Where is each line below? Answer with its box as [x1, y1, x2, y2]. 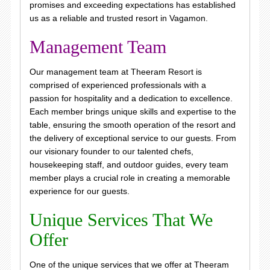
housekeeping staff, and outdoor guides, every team [29, 160, 228, 169]
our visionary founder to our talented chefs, [29, 146, 193, 156]
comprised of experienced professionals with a [29, 80, 206, 90]
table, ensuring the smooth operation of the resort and [29, 120, 236, 130]
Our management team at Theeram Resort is [29, 67, 202, 77]
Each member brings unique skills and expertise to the [29, 107, 236, 116]
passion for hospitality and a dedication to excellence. [29, 93, 233, 103]
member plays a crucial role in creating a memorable [29, 173, 230, 183]
